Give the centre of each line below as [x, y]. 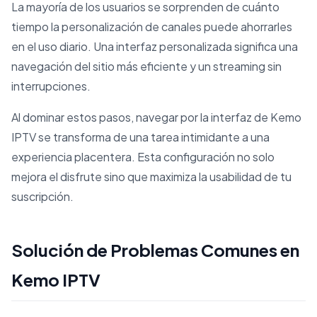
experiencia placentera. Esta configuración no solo [143, 157]
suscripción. [42, 197]
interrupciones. [51, 86]
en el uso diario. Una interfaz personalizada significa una [155, 47]
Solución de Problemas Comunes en [155, 250]
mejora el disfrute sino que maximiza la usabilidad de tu [151, 177]
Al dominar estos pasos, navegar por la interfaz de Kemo [156, 117]
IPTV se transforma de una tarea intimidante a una [140, 137]
